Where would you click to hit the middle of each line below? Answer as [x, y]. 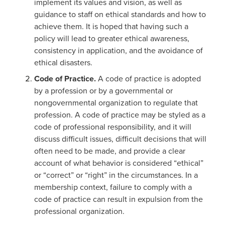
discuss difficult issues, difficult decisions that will [120, 139]
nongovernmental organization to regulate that [116, 103]
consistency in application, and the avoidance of [119, 50]
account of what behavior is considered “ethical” [119, 163]
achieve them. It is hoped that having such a [111, 26]
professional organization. [79, 211]
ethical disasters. [63, 63]
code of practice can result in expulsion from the [119, 199]
